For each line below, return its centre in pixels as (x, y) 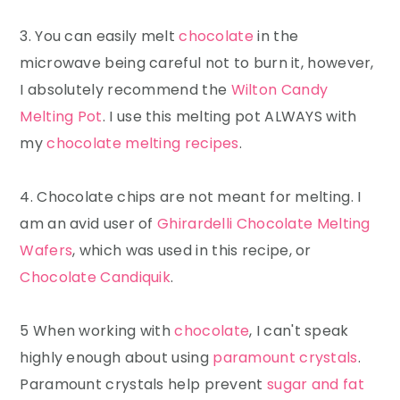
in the (276, 37)
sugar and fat (316, 385)
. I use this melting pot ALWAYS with (229, 117)
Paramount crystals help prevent (143, 385)
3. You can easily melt (100, 37)
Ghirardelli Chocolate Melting (264, 224)
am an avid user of (89, 224)
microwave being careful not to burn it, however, (197, 63)
